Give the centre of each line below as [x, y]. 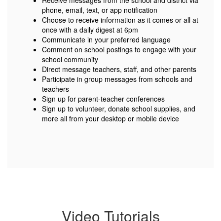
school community [70, 59]
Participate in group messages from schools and [117, 79]
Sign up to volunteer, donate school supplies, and [119, 109]
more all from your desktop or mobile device [110, 119]
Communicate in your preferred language [106, 40]
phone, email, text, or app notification [100, 10]
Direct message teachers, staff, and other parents [119, 69]
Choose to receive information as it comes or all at [120, 20]
